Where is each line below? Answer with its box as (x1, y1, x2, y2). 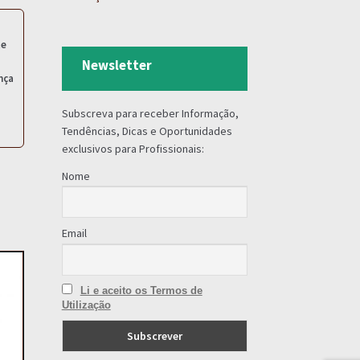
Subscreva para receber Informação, (61, 105, 239, 121)
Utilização (61, 299, 111, 312)
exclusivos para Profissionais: (61, 141, 204, 156)
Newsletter (81, 56, 152, 75)
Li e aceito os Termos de (80, 284, 202, 297)
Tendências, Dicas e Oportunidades (61, 123, 232, 138)
